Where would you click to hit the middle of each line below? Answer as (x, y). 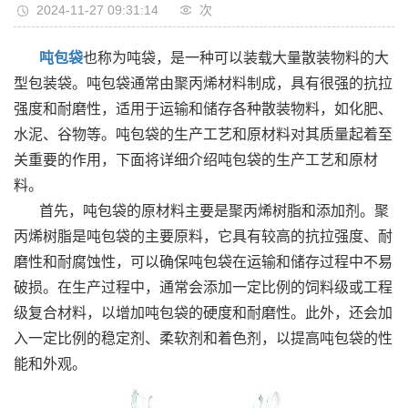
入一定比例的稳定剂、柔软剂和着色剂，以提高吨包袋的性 (203, 338)
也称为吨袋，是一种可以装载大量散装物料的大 (236, 57)
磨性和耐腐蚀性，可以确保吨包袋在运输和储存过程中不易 (203, 261)
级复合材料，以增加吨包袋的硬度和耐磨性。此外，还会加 (203, 312)
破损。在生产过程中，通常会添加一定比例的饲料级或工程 (203, 287)
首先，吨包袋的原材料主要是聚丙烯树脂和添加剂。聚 (214, 210)
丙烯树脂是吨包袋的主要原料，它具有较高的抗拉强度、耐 (203, 236)
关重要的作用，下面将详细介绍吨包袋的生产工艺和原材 (196, 159)
